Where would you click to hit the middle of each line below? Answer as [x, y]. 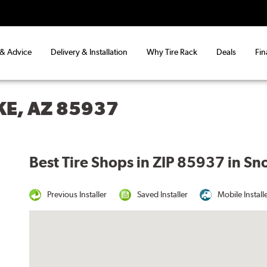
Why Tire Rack [172, 52]
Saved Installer [162, 194]
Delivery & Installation [89, 52]
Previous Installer [77, 194]
